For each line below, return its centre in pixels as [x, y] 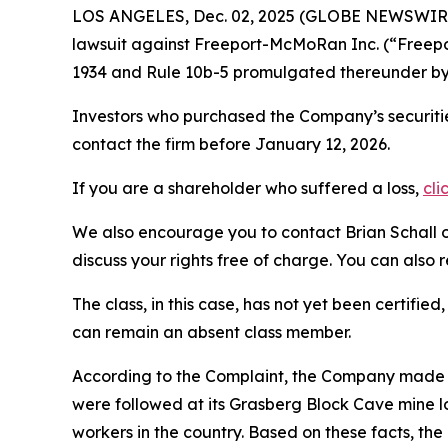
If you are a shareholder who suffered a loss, [247, 188]
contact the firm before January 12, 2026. [231, 144]
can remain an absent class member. [211, 332]
